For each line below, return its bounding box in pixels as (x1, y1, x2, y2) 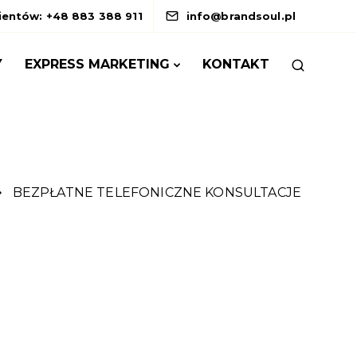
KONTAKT (202, 57, 269, 72)
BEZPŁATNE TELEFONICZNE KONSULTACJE (12, 185, 302, 200)
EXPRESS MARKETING (25, 57, 170, 72)
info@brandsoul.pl (186, 10, 296, 22)
